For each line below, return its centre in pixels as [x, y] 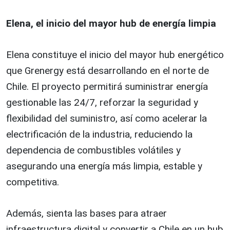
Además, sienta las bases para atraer [87, 213]
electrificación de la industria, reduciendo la [99, 134]
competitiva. [33, 182]
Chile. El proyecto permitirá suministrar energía [107, 87]
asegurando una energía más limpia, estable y [104, 166]
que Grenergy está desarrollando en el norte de [108, 71]
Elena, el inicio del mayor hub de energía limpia [111, 23]
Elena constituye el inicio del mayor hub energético [115, 55]
